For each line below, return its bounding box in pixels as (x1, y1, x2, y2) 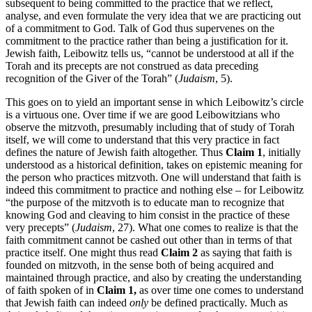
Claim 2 (161, 247, 198, 259)
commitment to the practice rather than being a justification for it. (6, 35, 288, 47)
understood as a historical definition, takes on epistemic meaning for (6, 159, 302, 171)
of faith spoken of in (6, 284, 97, 297)
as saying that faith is (198, 247, 292, 259)
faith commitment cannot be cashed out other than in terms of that (6, 234, 292, 247)
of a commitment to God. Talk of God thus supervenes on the (6, 22, 274, 35)
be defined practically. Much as (148, 297, 288, 309)
